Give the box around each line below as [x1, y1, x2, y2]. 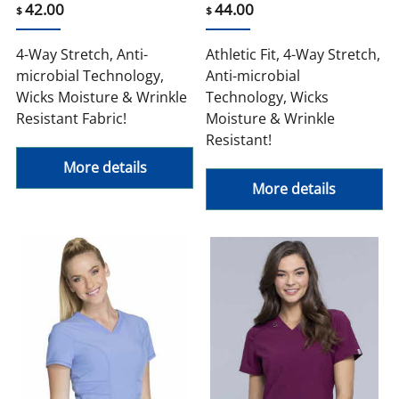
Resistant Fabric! [16, 109, 127, 129]
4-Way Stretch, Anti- [16, 45, 149, 65]
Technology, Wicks [206, 87, 329, 108]
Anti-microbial [206, 66, 300, 86]
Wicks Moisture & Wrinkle [16, 87, 188, 108]
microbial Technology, [16, 66, 165, 86]
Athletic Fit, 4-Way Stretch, [206, 45, 380, 65]
